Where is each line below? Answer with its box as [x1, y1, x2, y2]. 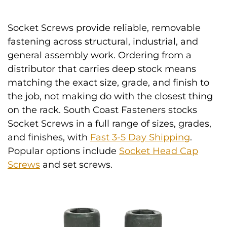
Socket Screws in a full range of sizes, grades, [8, 118, 211, 129]
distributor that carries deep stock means [8, 63, 196, 74]
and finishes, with [8, 132, 90, 143]
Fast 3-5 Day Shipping [90, 132, 190, 143]
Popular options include [8, 145, 119, 157]
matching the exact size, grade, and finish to [8, 77, 209, 88]
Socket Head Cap [119, 145, 198, 157]
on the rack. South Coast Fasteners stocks [8, 104, 197, 116]
